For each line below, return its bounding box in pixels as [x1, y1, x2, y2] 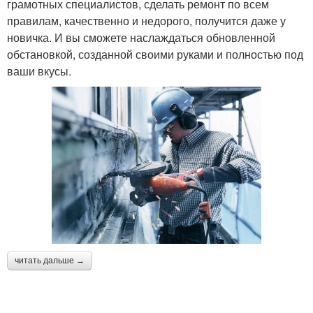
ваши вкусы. [7, 62, 71, 79]
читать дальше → [15, 255, 85, 265]
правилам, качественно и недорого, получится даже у [7, 12, 286, 29]
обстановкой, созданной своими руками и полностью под [7, 45, 303, 62]
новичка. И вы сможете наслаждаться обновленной [7, 29, 275, 45]
